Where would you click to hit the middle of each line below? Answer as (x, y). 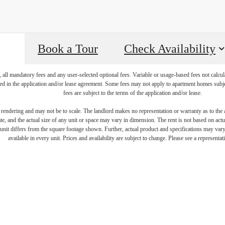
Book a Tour (68, 49)
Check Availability (170, 49)
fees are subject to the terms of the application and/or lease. (133, 93)
